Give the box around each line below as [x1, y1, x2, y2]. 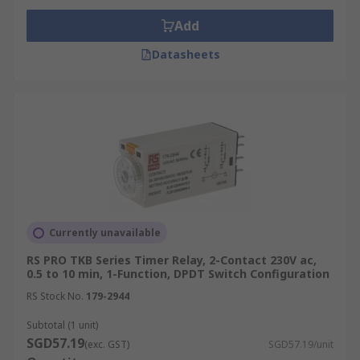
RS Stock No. [27, 289, 84, 303]
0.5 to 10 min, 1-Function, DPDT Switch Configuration [27, 266, 329, 281]
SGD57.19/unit [268, 337, 333, 351]
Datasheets [151, 47, 220, 62]
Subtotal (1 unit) [27, 318, 98, 332]
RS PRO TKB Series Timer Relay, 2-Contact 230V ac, [27, 252, 317, 268]
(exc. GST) [84, 337, 129, 351]
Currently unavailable [49, 226, 161, 239]
